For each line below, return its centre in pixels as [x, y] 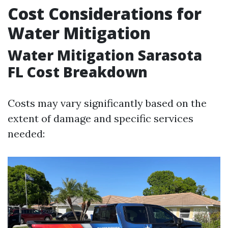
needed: [26, 133]
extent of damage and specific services [101, 118]
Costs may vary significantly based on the [107, 103]
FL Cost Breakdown [78, 72]
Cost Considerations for [105, 13]
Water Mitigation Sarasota [105, 55]
